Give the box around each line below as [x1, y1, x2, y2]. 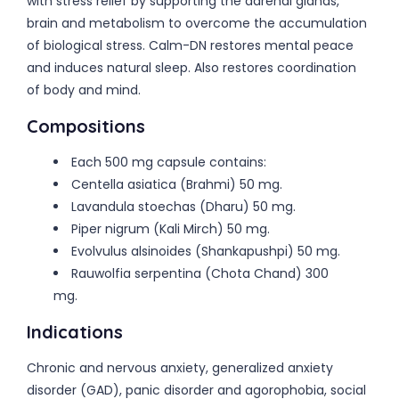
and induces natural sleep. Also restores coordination [27, 59, 356, 77]
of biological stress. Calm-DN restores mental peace [27, 37, 354, 54]
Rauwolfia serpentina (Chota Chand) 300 [71, 265, 329, 282]
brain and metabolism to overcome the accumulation [27, 14, 367, 32]
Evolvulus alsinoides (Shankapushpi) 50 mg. [71, 242, 340, 260]
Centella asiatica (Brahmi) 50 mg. [71, 175, 282, 193]
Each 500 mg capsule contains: [71, 153, 266, 171]
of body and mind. [27, 81, 141, 99]
